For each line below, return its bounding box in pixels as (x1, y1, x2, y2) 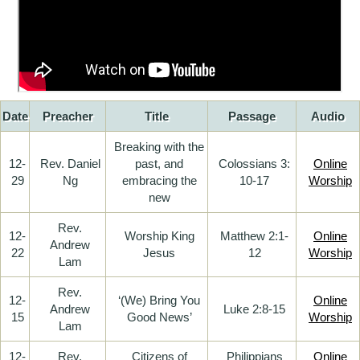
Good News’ (126, 309, 192, 324)
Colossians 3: (219, 156, 290, 170)
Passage (228, 108, 276, 123)
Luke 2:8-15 (223, 301, 285, 316)
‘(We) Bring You (118, 292, 200, 307)
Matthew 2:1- (220, 228, 288, 243)
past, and (135, 156, 183, 170)
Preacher (42, 108, 93, 123)
